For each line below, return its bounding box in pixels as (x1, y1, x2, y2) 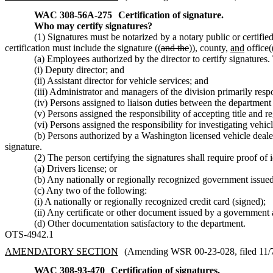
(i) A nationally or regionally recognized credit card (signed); (34, 196, 266, 207)
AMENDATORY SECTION (5, 246, 118, 257)
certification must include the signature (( (5, 42, 161, 53)
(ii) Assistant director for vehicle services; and (34, 75, 208, 86)
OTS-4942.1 (5, 229, 54, 239)
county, (197, 42, 230, 53)
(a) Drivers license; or (34, 163, 117, 174)
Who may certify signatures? (34, 20, 152, 31)
